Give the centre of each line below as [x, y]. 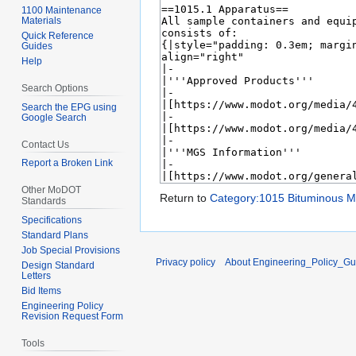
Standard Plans [55, 236]
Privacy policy [186, 263]
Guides [37, 46]
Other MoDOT [52, 190]
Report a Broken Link [68, 163]
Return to [185, 198]
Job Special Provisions [71, 251]
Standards [44, 201]
